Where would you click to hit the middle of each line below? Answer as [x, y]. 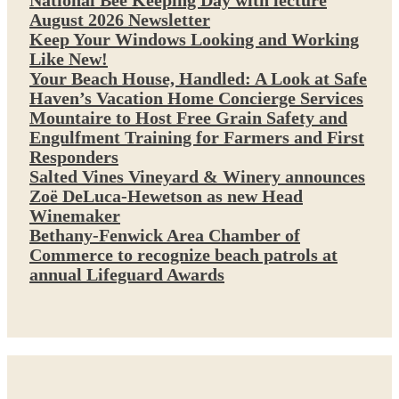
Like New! [69, 59]
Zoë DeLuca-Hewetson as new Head [166, 196]
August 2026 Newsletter [120, 20]
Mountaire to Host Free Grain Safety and [188, 118]
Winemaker [75, 216]
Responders [74, 157]
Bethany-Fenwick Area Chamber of [165, 236]
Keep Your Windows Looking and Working [194, 40]
